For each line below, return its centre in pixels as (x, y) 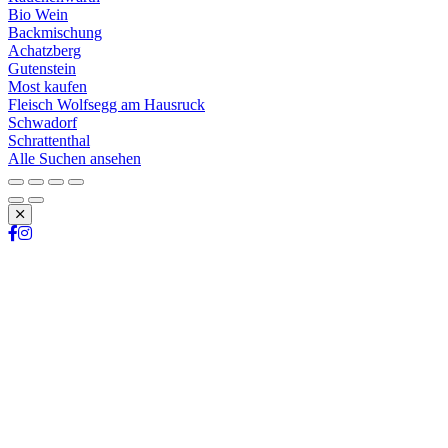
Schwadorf (42, 122)
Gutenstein (42, 68)
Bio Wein (38, 14)
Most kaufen (47, 86)
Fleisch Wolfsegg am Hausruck (106, 104)
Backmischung (55, 32)
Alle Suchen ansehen (74, 158)
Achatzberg (44, 50)
